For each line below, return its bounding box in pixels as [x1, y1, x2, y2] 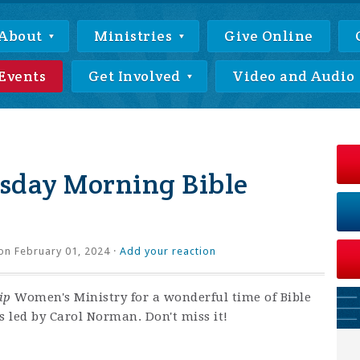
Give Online [224, 27, 313, 45]
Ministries [94, 27, 176, 45]
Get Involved [88, 67, 184, 85]
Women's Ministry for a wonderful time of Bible [10, 290, 311, 305]
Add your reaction [120, 245, 216, 257]
